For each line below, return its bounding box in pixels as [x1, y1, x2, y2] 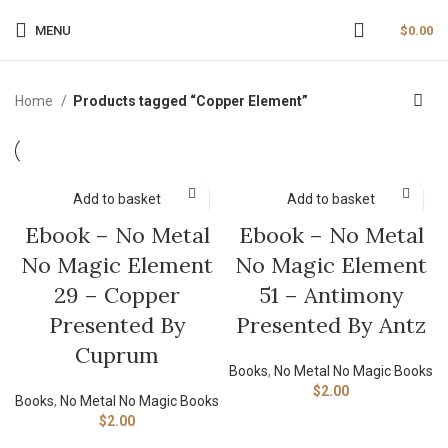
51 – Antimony [258, 281, 404, 309]
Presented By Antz [236, 311, 426, 339]
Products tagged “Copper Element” [73, 93, 308, 109]
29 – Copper [54, 281, 180, 309]
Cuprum [75, 341, 159, 369]
